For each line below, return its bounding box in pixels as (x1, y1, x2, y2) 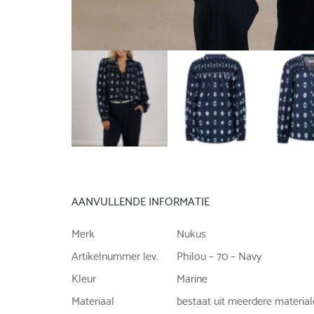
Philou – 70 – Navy (177, 245, 261, 264)
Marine (177, 267, 207, 287)
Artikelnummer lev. (71, 245, 158, 264)
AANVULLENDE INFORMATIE (71, 190, 210, 210)
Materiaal (71, 289, 114, 309)
